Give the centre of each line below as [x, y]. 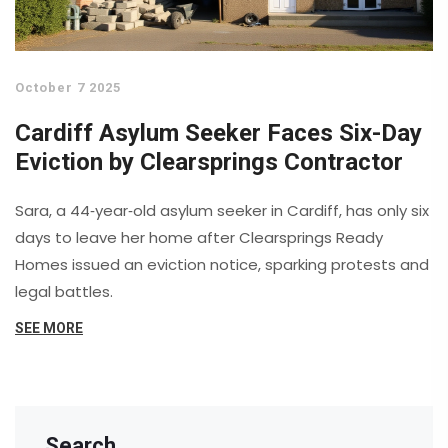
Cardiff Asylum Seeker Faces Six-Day [218, 133]
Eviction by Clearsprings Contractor [209, 162]
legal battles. [64, 292]
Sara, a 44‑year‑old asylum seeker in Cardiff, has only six [222, 211]
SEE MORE [49, 328]
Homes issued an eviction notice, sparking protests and [222, 265]
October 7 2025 [68, 88]
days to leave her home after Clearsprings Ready [199, 238]
